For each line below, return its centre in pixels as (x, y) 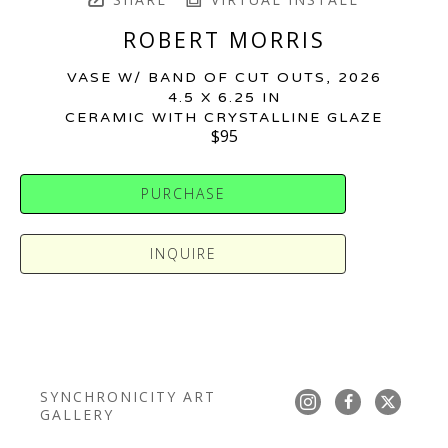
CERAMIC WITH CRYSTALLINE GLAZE (224, 118)
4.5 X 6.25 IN (224, 98)
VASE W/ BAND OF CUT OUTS (196, 78)
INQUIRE (183, 254)
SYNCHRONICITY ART (128, 396)
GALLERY (77, 414)
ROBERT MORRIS (224, 40)
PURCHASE (183, 194)
